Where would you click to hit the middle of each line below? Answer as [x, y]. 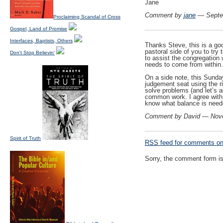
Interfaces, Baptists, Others [41, 41]
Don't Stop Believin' [32, 53]
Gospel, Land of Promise [39, 29]
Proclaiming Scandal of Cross [87, 17]
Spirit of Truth [25, 138]
